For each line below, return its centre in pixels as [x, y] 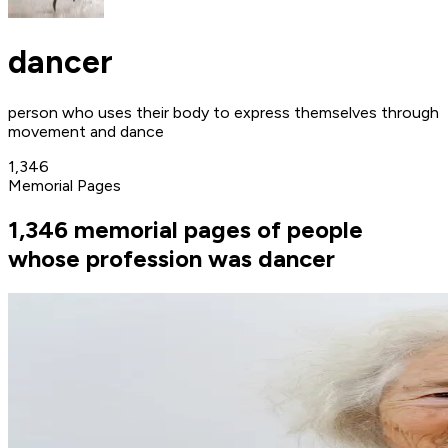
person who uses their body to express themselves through [223, 112]
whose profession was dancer [171, 258]
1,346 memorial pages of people [185, 229]
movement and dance [86, 131]
